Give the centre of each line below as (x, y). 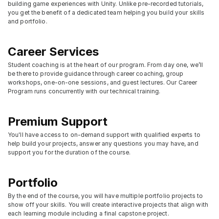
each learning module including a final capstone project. (88, 213)
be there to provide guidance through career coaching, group (96, 74)
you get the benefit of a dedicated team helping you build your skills (106, 12)
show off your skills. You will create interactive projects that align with (108, 205)
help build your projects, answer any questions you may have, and (103, 143)
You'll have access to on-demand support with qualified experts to (104, 135)
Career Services (53, 52)
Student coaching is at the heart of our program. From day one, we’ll (106, 65)
